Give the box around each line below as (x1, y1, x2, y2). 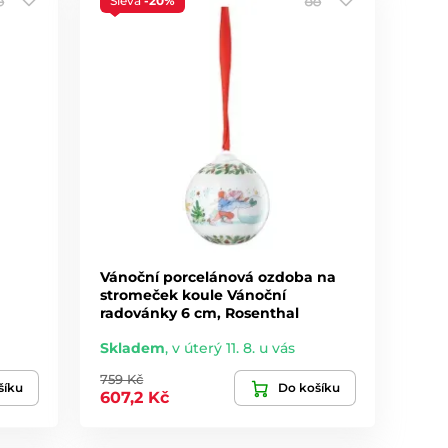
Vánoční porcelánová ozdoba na (100, 268, 337, 287)
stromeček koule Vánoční (100, 286, 287, 305)
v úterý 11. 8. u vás (172, 339, 296, 358)
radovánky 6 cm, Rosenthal (100, 304, 300, 323)
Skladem (100, 339, 166, 358)
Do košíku (277, 380, 340, 396)
